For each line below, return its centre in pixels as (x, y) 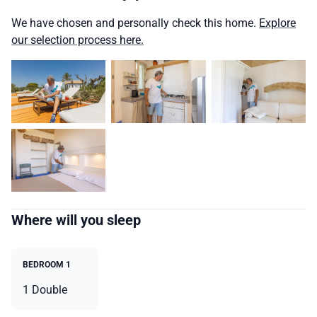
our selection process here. (77, 40)
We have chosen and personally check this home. (135, 23)
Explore (277, 23)
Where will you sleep (76, 220)
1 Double (45, 289)
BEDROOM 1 (47, 264)
